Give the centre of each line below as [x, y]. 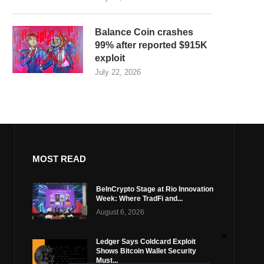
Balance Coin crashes [144, 32]
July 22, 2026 [118, 72]
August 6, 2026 [121, 212]
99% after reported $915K [151, 45]
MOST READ [59, 159]
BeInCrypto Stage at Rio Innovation [155, 189]
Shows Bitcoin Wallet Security [146, 251]
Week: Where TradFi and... [140, 199]
